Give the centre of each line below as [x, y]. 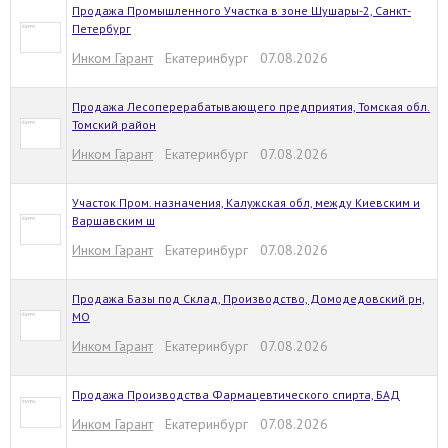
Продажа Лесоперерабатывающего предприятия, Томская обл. [251, 106]
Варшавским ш [113, 220]
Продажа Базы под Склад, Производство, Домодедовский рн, [248, 298]
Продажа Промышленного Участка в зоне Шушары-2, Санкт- [241, 10]
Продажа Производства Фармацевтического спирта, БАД [236, 394]
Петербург [101, 28]
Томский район [114, 124]
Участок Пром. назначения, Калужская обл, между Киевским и [246, 202]
